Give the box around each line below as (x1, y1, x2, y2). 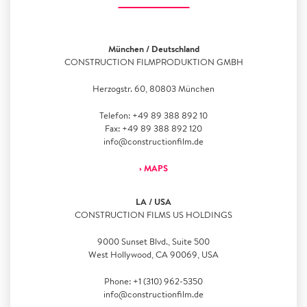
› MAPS (139, 162, 168, 174)
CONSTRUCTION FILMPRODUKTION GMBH (64, 56, 243, 68)
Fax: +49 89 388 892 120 (105, 123, 202, 134)
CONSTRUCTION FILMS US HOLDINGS (75, 209, 232, 221)
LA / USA (136, 195, 171, 208)
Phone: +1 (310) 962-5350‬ (104, 275, 203, 287)
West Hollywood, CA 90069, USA (88, 249, 219, 260)
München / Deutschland (108, 42, 199, 55)
